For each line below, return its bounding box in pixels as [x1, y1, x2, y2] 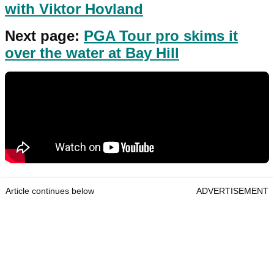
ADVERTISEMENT [196, 185, 268, 196]
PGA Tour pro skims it [84, 27, 238, 44]
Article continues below [6, 185, 94, 196]
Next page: [5, 27, 84, 44]
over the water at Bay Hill [5, 44, 179, 61]
